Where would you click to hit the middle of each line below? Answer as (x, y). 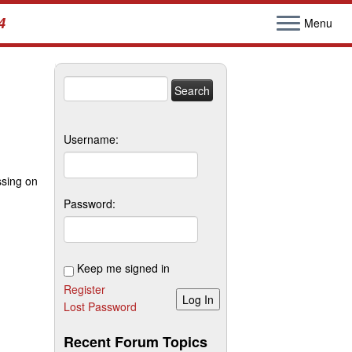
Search (81, 84)
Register (84, 289)
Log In (198, 299)
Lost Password (100, 306)
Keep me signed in (123, 268)
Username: (91, 139)
